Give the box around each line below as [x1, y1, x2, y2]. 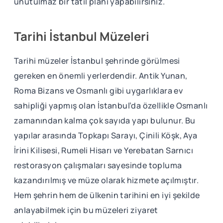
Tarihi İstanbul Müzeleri [14, 27, 149, 44]
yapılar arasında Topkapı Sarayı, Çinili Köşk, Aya [14, 129, 198, 141]
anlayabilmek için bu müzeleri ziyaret [14, 204, 158, 216]
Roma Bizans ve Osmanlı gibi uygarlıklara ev [14, 85, 183, 96]
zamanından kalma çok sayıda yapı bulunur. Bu [14, 114, 196, 126]
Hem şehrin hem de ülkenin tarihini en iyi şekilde [14, 189, 200, 201]
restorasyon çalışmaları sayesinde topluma [14, 159, 182, 171]
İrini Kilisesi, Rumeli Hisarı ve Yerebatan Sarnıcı [14, 144, 193, 156]
